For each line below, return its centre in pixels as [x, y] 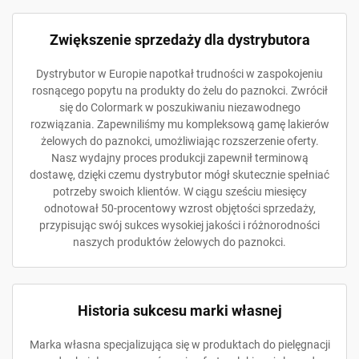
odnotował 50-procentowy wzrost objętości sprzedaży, [179, 208]
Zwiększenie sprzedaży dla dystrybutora [179, 40]
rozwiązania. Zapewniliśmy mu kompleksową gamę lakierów [179, 124]
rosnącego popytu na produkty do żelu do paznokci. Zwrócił [179, 91]
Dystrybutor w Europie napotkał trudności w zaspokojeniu [179, 74]
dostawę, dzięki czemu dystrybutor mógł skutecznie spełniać [179, 175]
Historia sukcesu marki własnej [179, 311]
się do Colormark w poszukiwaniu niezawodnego [179, 107]
